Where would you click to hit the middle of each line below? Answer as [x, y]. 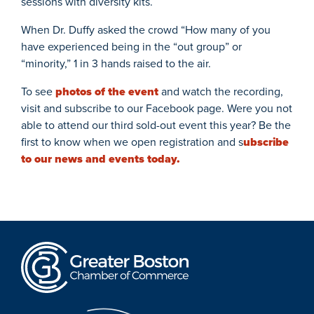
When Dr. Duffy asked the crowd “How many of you [146, 30]
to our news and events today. [101, 159]
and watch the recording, [221, 92]
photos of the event [107, 92]
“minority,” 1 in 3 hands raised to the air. [116, 64]
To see [38, 92]
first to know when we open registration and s [132, 142]
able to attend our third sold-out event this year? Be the [156, 125]
